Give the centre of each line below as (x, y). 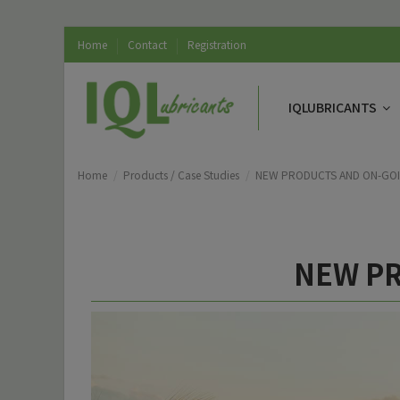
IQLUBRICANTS (333, 108)
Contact (149, 44)
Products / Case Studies (182, 174)
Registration (217, 44)
